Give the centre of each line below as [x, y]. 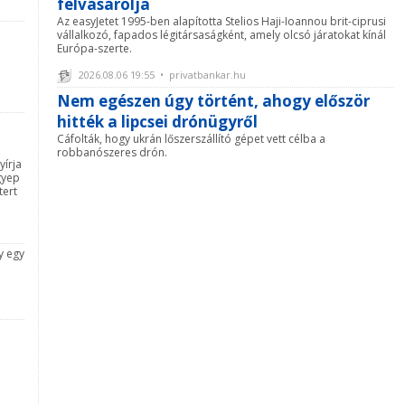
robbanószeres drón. [112, 152]
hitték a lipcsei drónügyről [157, 121]
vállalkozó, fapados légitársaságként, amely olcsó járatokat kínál [221, 34]
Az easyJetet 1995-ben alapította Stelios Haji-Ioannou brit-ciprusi [221, 21]
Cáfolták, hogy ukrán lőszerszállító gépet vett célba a [191, 138]
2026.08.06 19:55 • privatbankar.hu [161, 74]
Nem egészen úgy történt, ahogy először [213, 100]
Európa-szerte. [94, 48]
